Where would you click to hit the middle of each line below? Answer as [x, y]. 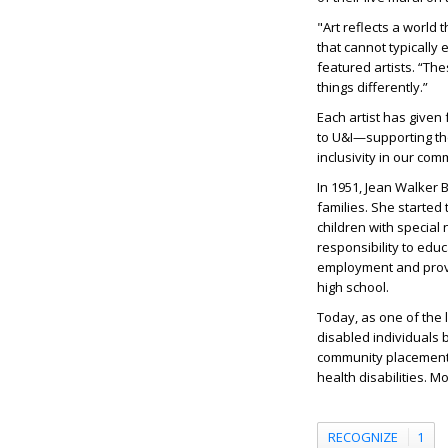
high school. [353, 287]
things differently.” [374, 87]
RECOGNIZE [363, 436]
